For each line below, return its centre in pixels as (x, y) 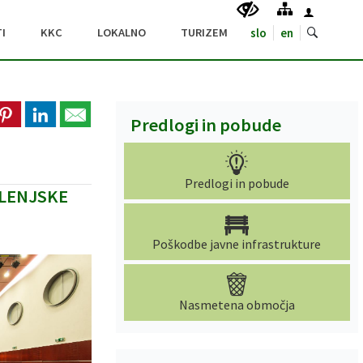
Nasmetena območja (237, 305)
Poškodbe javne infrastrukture (237, 244)
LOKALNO (121, 32)
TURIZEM (204, 32)
